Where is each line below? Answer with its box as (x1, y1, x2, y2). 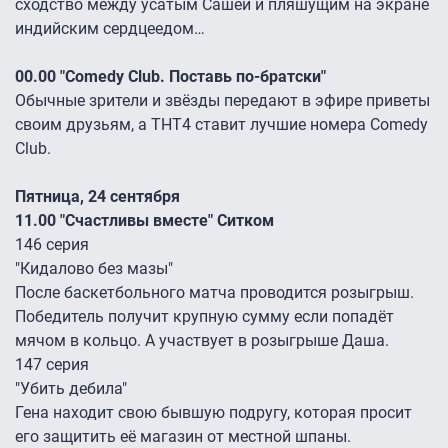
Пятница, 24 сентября (15, 187, 184, 207)
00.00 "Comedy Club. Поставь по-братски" (15, 67, 326, 87)
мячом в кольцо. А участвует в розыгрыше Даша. (15, 331, 389, 351)
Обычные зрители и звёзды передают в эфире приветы (15, 91, 430, 111)
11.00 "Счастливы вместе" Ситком (15, 211, 274, 231)
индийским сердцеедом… (15, 19, 209, 39)
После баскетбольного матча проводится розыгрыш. (15, 283, 414, 303)
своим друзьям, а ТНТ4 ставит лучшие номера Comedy (15, 115, 428, 135)
